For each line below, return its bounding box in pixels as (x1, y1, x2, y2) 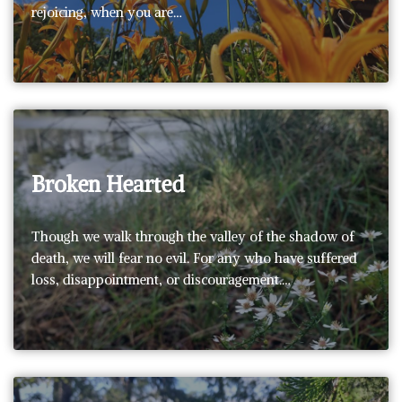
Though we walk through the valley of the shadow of (31, 227, 354, 245)
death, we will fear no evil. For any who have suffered (31, 249, 357, 267)
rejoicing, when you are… (31, 3, 186, 21)
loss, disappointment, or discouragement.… (31, 270, 294, 288)
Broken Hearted (31, 170, 185, 197)
